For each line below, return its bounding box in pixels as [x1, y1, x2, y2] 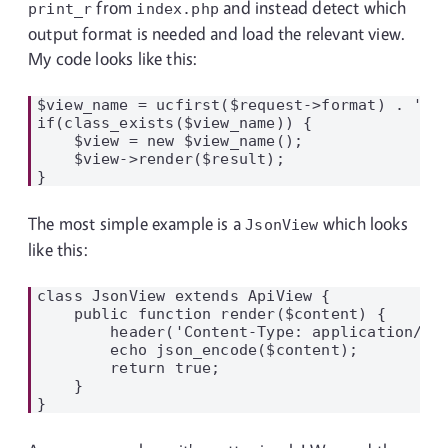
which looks [318, 213, 408, 234]
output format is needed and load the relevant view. [28, 23, 406, 44]
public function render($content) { [36, 305, 386, 322]
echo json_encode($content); [36, 341, 359, 358]
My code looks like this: [28, 48, 198, 69]
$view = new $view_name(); [36, 132, 304, 149]
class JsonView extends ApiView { [36, 287, 331, 304]
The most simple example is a [28, 213, 246, 234]
